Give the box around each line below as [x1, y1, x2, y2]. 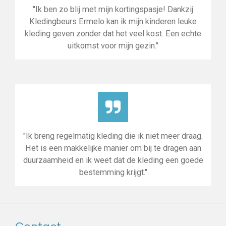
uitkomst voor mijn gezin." [68, 40, 158, 50]
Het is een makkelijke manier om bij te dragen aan [25, 143, 201, 153]
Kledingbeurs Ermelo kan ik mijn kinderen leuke [29, 16, 197, 26]
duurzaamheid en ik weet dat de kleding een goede [23, 155, 203, 165]
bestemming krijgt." [79, 167, 147, 177]
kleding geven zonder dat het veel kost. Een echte [25, 28, 201, 38]
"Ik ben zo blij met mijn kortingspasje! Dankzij [33, 4, 193, 14]
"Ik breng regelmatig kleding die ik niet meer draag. [23, 131, 203, 141]
